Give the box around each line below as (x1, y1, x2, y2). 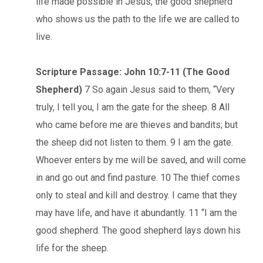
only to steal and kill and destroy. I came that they (36, 189, 237, 201)
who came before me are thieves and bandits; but (36, 119, 238, 130)
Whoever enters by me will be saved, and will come (36, 154, 246, 166)
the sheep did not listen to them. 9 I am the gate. (36, 136, 233, 148)
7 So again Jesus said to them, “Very (82, 83, 235, 95)
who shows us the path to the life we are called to (36, 13, 240, 25)
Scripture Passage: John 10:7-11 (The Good (36, 66, 230, 77)
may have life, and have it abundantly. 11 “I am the (36, 207, 237, 218)
